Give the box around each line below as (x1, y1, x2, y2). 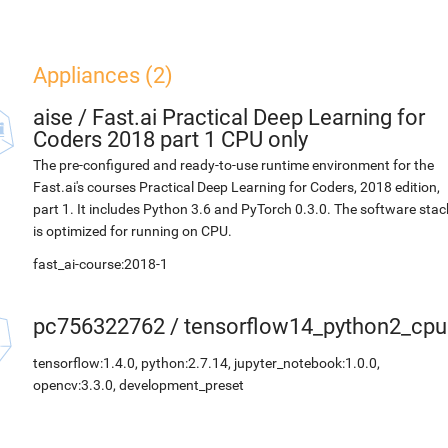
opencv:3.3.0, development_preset (33, 377, 244, 393)
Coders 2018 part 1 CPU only (33, 127, 308, 152)
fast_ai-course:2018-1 (33, 256, 168, 272)
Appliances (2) (33, 63, 173, 88)
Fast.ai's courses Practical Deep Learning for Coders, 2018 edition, (33, 179, 440, 195)
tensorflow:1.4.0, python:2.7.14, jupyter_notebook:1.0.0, (33, 355, 380, 371)
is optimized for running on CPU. (33, 223, 232, 239)
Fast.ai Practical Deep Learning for (92, 105, 425, 130)
